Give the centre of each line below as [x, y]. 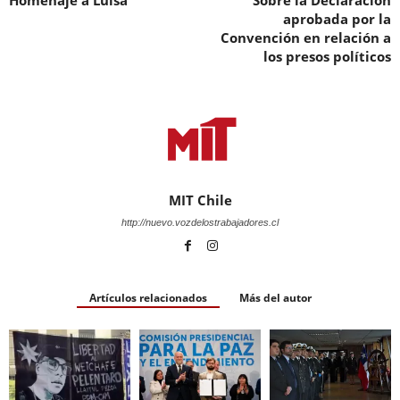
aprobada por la [337, 18]
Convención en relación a [306, 37]
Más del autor [275, 297]
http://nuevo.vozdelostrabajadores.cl [200, 222]
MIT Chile [200, 200]
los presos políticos [327, 56]
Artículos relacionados [148, 297]
